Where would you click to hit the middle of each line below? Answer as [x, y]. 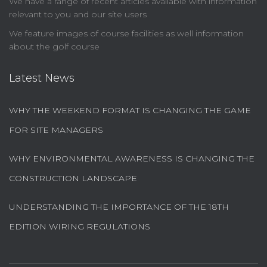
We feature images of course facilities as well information [126, 34]
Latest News [42, 78]
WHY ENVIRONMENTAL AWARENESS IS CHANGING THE [132, 159]
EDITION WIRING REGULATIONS [80, 227]
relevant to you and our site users [78, 15]
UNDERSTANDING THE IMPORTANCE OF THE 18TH [119, 207]
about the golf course [54, 47]
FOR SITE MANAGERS [56, 130]
